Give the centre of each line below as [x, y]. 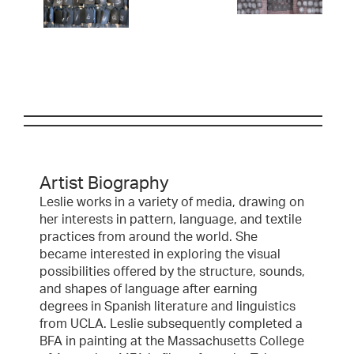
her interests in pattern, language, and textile [171, 220]
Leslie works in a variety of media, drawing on [172, 203]
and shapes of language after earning [149, 290]
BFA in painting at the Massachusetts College [172, 342]
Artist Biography [104, 184]
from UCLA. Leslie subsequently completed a [171, 324]
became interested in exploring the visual [160, 255]
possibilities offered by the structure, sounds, [172, 272]
